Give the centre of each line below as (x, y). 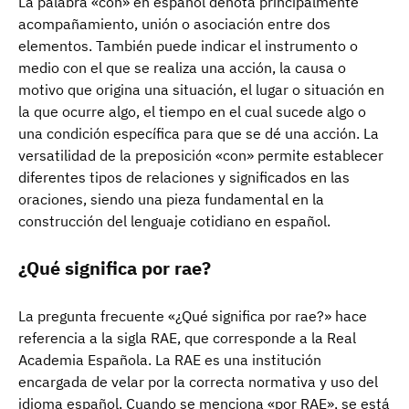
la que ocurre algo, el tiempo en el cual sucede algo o (192, 111)
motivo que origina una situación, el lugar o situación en (201, 89)
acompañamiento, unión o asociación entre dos (174, 23)
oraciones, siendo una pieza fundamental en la (171, 199)
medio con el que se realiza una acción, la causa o (182, 67)
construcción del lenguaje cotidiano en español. (174, 220)
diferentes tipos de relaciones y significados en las (184, 177)
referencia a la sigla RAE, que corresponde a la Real (187, 337)
